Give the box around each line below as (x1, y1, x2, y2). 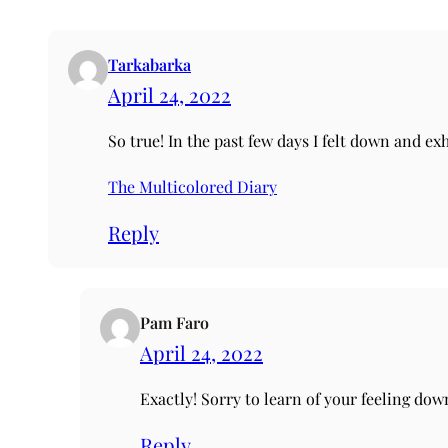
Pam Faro (140, 311, 209, 333)
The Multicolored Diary (108, 175, 277, 197)
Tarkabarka (108, 53, 191, 75)
